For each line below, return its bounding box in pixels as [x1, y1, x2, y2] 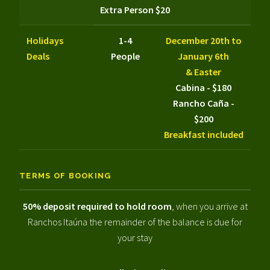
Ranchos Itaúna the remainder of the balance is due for [28, 216, 242, 228]
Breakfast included [163, 128, 243, 140]
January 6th [178, 49, 229, 62]
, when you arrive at [171, 200, 248, 213]
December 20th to [165, 34, 242, 46]
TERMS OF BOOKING [19, 171, 111, 180]
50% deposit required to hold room [22, 200, 172, 213]
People [110, 49, 140, 62]
